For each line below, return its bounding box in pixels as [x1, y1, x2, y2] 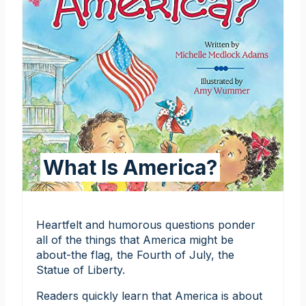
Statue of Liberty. [36, 263, 125, 277]
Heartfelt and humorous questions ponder [36, 218, 255, 232]
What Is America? [42, 155, 217, 180]
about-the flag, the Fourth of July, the [36, 248, 234, 262]
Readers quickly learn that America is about [36, 289, 262, 303]
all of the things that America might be [36, 233, 234, 247]
